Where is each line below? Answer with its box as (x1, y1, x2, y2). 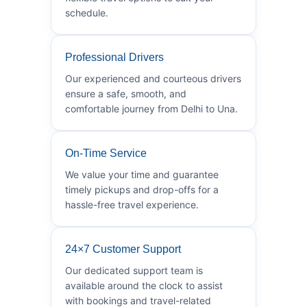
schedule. (65, 6, 108, 19)
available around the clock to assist (65, 279, 223, 291)
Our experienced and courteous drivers (65, 72, 241, 84)
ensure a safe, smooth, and (65, 87, 186, 99)
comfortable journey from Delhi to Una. (65, 102, 238, 114)
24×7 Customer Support (65, 243, 181, 255)
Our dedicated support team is (65, 264, 203, 276)
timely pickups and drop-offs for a (65, 183, 219, 195)
